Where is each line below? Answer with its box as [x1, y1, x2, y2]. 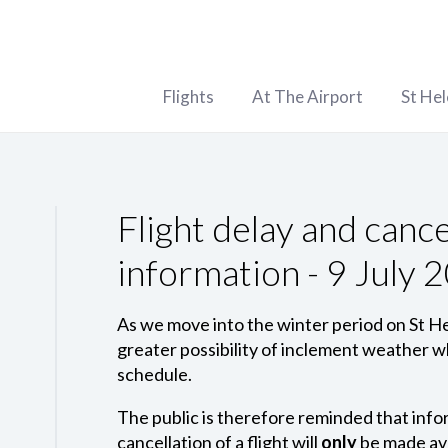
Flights [163, 86, 214, 107]
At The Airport [252, 86, 363, 107]
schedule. [116, 363, 192, 385]
